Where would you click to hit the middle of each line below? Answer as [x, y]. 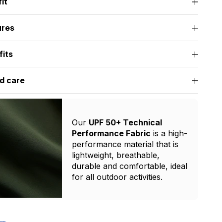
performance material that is [125, 144]
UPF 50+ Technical [125, 122]
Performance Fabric [111, 133]
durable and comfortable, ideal [129, 166]
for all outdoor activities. [117, 177]
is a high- [169, 133]
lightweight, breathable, [115, 155]
